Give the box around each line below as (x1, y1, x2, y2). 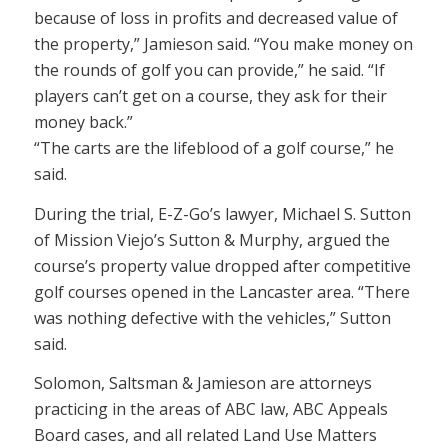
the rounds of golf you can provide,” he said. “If (33, 59, 385, 82)
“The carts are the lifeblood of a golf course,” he (33, 137, 394, 160)
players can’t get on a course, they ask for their (33, 85, 387, 108)
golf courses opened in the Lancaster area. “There (33, 280, 410, 303)
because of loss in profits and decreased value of (33, 7, 398, 30)
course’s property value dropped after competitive (33, 254, 411, 277)
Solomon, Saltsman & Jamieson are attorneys (33, 372, 372, 395)
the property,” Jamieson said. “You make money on (33, 33, 413, 56)
